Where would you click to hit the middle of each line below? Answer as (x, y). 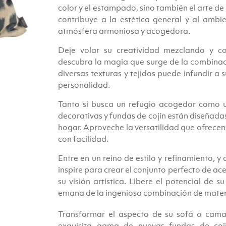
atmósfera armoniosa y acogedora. (124, 31)
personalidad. (84, 85)
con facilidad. (83, 139)
